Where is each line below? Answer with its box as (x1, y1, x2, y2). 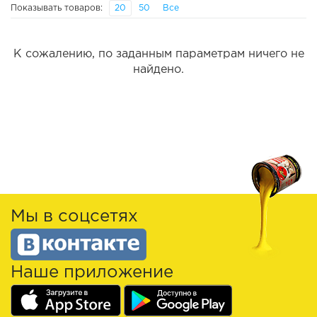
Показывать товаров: (11, 4, 103, 13)
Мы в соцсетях (11, 209, 138, 225)
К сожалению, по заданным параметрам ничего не (13, 49, 304, 60)
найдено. (133, 64, 184, 76)
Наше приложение (11, 265, 173, 281)
